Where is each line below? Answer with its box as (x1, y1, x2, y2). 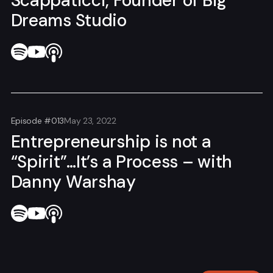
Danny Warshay (10, 170, 136, 193)
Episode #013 (10, 115, 65, 126)
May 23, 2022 (64, 115, 116, 126)
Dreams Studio (10, 9, 127, 32)
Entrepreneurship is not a (10, 130, 211, 153)
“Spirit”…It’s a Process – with (10, 150, 233, 173)
